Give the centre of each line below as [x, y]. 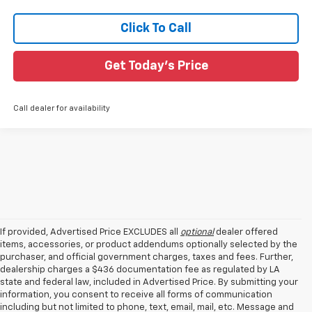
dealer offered [246, 232]
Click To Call [156, 28]
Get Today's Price [156, 66]
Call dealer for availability [61, 108]
